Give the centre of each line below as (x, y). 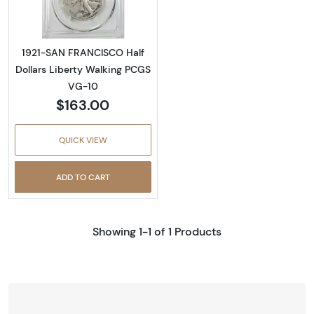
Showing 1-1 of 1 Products (157, 232)
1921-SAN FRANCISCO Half (83, 53)
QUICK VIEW (83, 140)
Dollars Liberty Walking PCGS (83, 70)
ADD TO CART (83, 177)
